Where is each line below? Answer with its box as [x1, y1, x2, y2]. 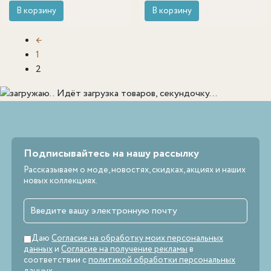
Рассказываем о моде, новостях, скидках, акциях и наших [24, 164, 246, 177]
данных [24, 243, 53, 256]
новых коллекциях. [24, 175, 97, 188]
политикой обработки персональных [88, 254, 235, 267]
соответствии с [24, 254, 88, 267]
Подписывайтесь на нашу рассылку [24, 146, 199, 162]
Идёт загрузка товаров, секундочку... [57, 87, 217, 100]
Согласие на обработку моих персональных [51, 232, 223, 245]
